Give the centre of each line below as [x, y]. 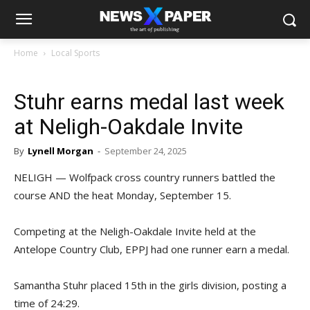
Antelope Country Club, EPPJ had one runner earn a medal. [152, 249]
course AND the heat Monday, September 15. [122, 195]
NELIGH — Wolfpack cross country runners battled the [145, 177]
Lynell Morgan [61, 151]
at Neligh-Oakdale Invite [128, 127]
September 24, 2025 [146, 151]
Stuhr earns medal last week [149, 102]
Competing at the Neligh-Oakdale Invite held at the [135, 231]
